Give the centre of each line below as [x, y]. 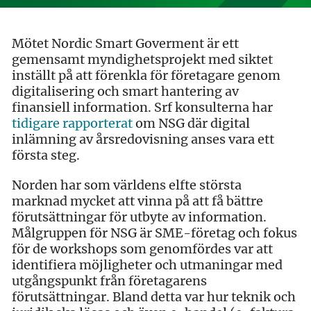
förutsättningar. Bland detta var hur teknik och [154, 296]
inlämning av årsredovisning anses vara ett [143, 139]
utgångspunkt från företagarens [109, 280]
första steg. [46, 155]
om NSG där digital [191, 123]
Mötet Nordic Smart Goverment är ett [125, 43]
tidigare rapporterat [72, 123]
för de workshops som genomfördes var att [142, 249]
